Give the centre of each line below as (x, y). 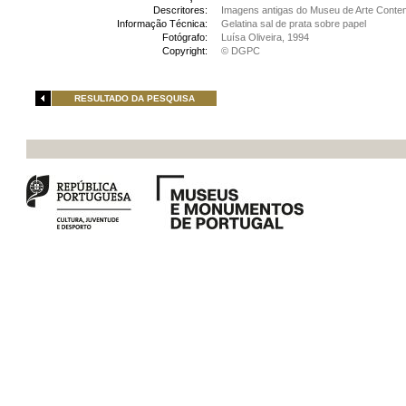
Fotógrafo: (185, 37)
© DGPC (241, 51)
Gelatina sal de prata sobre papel (294, 24)
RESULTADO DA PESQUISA (134, 98)
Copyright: (185, 51)
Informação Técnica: (162, 24)
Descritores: (180, 10)
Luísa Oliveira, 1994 (265, 37)
